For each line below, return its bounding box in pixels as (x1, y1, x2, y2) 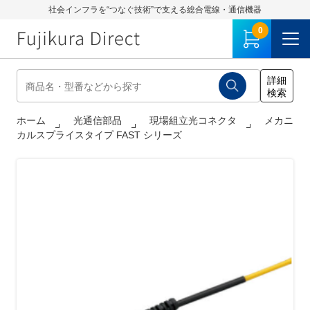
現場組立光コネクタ (149, 115, 237, 126)
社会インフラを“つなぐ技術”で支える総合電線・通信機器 (48, 5, 262, 15)
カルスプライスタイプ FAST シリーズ (17, 129, 182, 140)
